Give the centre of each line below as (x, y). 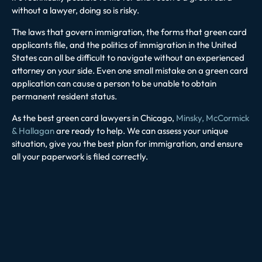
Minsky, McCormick (213, 118)
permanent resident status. (64, 96)
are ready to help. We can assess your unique (141, 130)
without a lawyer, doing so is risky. (76, 10)
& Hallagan (33, 130)
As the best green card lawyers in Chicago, (94, 118)
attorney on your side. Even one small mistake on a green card (130, 70)
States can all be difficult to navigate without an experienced (128, 57)
